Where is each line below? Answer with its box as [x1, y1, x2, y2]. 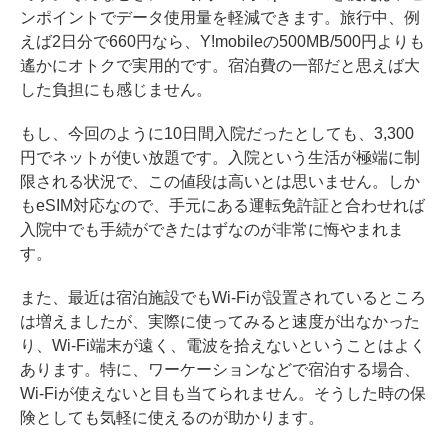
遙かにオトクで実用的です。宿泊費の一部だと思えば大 [20, 57, 420, 75]
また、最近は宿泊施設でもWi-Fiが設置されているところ [20, 289, 426, 307]
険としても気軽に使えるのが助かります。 [20, 409, 324, 427]
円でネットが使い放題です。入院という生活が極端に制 [20, 149, 420, 167]
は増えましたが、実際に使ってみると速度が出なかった [20, 313, 420, 331]
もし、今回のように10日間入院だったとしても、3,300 [20, 125, 414, 143]
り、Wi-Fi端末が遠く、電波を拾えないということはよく [20, 337, 426, 355]
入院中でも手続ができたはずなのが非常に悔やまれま [20, 221, 404, 239]
